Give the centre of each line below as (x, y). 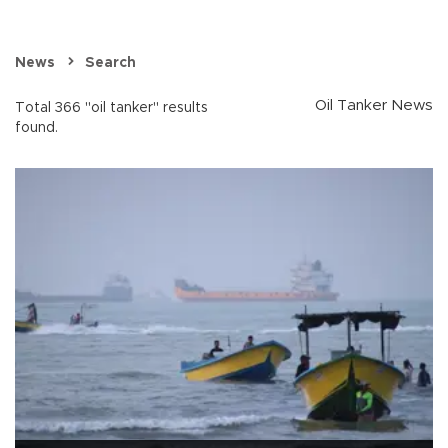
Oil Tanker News (374, 106)
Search (110, 63)
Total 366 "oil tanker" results (111, 108)
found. (36, 128)
